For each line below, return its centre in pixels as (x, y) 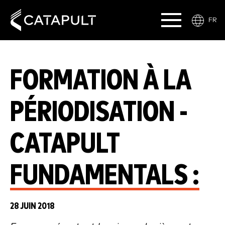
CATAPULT (65, 144)
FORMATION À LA (101, 81)
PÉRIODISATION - (99, 113)
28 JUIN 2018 (32, 206)
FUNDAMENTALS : (105, 176)
